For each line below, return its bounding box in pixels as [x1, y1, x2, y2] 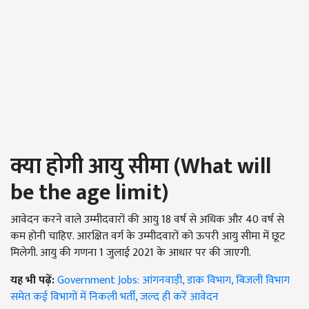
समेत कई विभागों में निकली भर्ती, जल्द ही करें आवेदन [10, 288, 219, 307]
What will [181, 148, 271, 186]
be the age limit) [10, 175, 168, 212]
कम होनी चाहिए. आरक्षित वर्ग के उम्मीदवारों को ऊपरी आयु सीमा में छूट [10, 227, 285, 246]
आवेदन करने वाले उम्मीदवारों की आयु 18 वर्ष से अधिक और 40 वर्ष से [10, 210, 284, 230]
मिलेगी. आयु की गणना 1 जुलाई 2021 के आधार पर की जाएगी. [10, 243, 251, 263]
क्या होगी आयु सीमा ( [10, 148, 181, 186]
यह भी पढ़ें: [10, 271, 57, 290]
